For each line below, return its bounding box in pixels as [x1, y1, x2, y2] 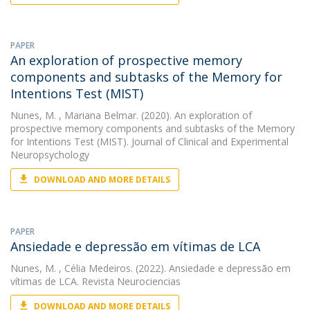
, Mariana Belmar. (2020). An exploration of [56, 109, 252, 122]
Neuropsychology [10, 148, 89, 161]
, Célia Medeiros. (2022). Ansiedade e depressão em [56, 262, 291, 275]
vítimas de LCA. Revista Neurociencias [10, 275, 181, 288]
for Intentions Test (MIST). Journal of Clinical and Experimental [10, 135, 289, 148]
